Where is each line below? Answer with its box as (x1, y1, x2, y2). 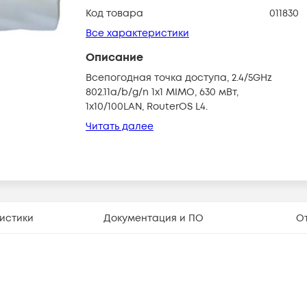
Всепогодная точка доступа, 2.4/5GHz (86, 71, 272, 84)
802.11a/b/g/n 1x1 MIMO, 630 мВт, (86, 86, 238, 99)
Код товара (86, 7, 143, 20)
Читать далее (86, 120, 153, 133)
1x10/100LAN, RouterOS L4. (86, 100, 208, 113)
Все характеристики (86, 27, 189, 40)
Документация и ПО (103, 211, 204, 225)
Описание (86, 50, 143, 65)
